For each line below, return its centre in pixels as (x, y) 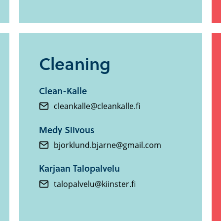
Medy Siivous (67, 129)
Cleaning (75, 63)
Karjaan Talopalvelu (79, 168)
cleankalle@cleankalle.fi (97, 106)
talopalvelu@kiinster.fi (95, 184)
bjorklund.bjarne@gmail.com (108, 145)
